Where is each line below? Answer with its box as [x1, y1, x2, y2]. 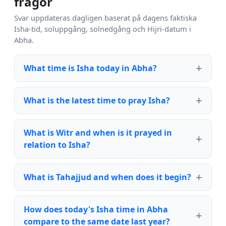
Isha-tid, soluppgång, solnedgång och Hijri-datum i [14, 24, 191, 34]
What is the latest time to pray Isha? [24, 95, 170, 106]
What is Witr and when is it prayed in [24, 127, 172, 139]
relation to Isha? [24, 139, 90, 151]
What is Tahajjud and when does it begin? [24, 172, 191, 183]
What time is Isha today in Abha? [24, 63, 157, 74]
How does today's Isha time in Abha [24, 204, 168, 215]
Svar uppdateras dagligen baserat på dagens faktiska [14, 13, 197, 23]
